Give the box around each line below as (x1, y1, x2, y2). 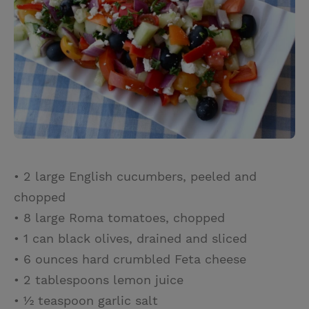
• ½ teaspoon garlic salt (14, 292, 158, 308)
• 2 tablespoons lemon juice (14, 272, 183, 287)
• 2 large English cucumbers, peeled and (14, 168, 257, 183)
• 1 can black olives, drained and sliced (14, 230, 247, 246)
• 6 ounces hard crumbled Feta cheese (14, 251, 246, 266)
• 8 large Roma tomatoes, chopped (14, 210, 225, 225)
